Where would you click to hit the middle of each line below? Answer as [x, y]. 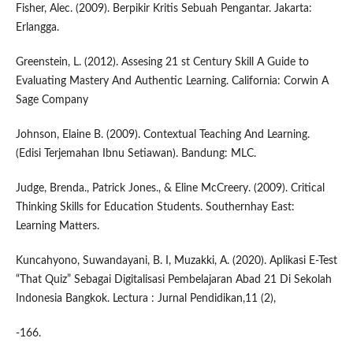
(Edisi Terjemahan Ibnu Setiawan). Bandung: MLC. [136, 154]
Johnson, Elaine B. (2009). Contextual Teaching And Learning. [162, 135]
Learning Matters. [57, 227]
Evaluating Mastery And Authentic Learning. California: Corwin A [172, 82]
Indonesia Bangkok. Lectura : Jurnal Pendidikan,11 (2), [145, 299]
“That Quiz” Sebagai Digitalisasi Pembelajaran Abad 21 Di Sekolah [173, 280]
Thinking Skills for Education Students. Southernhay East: [155, 208]
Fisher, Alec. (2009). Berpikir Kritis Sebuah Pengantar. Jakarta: [163, 9]
